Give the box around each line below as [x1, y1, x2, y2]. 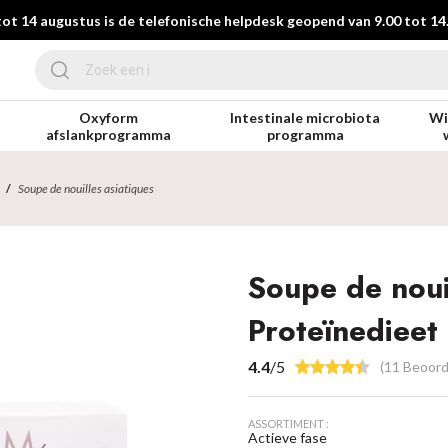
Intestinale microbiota [230, 109, 381, 126]
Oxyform [79, 109, 139, 126]
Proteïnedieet [248, 309, 439, 352]
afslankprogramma [46, 126, 172, 143]
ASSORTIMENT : [248, 417, 330, 430]
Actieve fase [248, 429, 328, 446]
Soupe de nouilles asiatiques [18, 181, 155, 196]
